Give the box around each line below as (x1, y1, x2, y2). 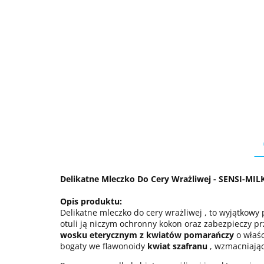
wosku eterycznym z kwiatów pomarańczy (60, 229, 234, 240)
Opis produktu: (60, 196, 122, 207)
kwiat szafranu (147, 240, 207, 252)
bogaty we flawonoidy (60, 240, 147, 252)
